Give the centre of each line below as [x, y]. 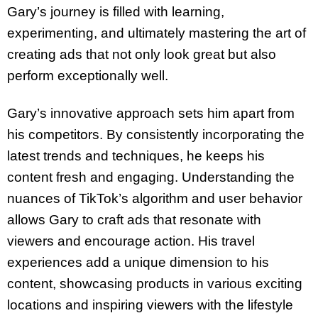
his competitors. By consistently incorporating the [156, 134]
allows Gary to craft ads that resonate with [134, 219]
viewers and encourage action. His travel [131, 241]
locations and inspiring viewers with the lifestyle [150, 305]
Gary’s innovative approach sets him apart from [151, 113]
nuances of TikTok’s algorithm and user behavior [155, 198]
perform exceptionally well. [88, 75]
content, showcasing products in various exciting [155, 283]
